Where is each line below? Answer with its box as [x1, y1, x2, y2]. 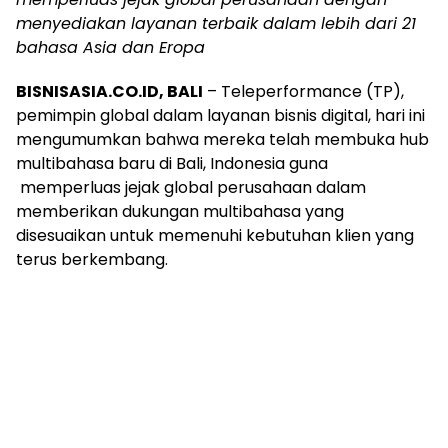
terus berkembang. [16, 248, 168, 272]
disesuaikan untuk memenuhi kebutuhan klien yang [16, 224, 414, 248]
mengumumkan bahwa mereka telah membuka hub [16, 128, 429, 152]
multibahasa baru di [16, 152, 176, 176]
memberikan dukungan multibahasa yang [16, 200, 344, 224]
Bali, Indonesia [176, 152, 285, 176]
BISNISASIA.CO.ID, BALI [16, 80, 203, 104]
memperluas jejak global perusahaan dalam [16, 176, 366, 200]
